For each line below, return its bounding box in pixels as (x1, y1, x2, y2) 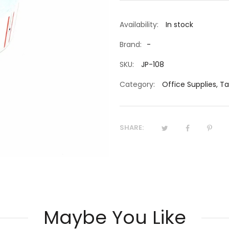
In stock (164, 19, 193, 30)
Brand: (120, 39, 142, 50)
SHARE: (120, 123, 144, 132)
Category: (120, 79, 155, 89)
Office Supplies (162, 79, 216, 89)
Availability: (120, 19, 158, 30)
